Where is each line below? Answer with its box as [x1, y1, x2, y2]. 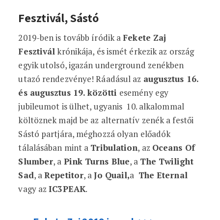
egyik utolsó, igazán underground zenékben [18, 59, 184, 71]
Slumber [18, 156, 54, 167]
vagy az [18, 183, 49, 194]
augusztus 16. [143, 73, 198, 84]
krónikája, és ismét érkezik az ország [55, 46, 194, 57]
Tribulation [90, 142, 138, 153]
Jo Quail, [94, 169, 130, 181]
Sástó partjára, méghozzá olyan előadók [18, 128, 171, 139]
